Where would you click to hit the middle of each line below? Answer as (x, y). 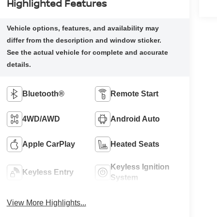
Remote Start (135, 93)
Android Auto (135, 119)
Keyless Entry (48, 172)
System (124, 177)
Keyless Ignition (140, 167)
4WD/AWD (41, 119)
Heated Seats (135, 144)
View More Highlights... (46, 202)
